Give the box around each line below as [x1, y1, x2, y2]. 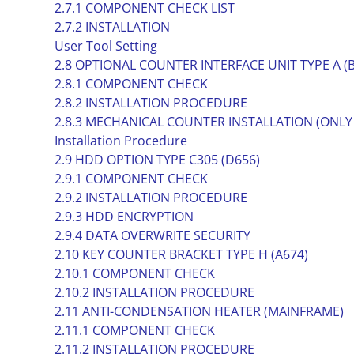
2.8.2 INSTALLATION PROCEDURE [54, 94, 247, 111]
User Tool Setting [54, 37, 157, 55]
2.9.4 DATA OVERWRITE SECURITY [54, 227, 250, 244]
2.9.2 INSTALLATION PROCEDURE [54, 189, 247, 206]
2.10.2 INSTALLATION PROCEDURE [54, 284, 254, 301]
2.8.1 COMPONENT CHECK [54, 75, 208, 92]
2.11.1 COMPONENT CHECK [54, 322, 215, 339]
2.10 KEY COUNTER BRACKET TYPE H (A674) [54, 246, 308, 263]
